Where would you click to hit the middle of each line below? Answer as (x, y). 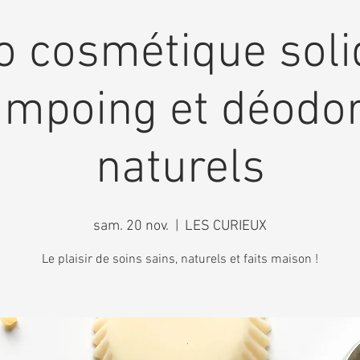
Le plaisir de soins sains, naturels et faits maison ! (180, 260)
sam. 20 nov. (131, 226)
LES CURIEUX (226, 226)
